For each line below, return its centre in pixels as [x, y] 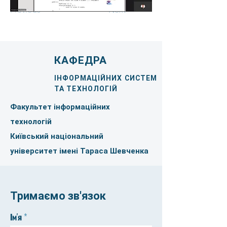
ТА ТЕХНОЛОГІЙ [86, 88]
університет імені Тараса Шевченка [79, 151]
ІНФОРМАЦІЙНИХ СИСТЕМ [106, 78]
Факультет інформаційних [60, 107]
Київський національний [57, 136]
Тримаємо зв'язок [58, 196]
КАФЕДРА [81, 60]
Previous [25, 10]
